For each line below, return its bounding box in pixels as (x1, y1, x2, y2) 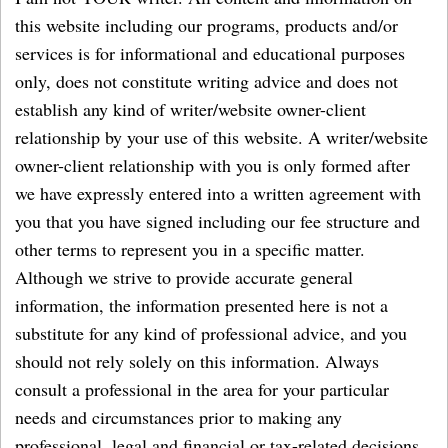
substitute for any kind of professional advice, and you (15, 321, 407, 345)
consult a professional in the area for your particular (15, 377, 389, 401)
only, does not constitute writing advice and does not (15, 69, 398, 93)
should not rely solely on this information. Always (15, 349, 379, 373)
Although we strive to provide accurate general (15, 265, 353, 289)
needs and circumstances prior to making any (15, 405, 342, 429)
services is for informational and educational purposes (15, 41, 405, 65)
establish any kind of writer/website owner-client (15, 97, 366, 121)
